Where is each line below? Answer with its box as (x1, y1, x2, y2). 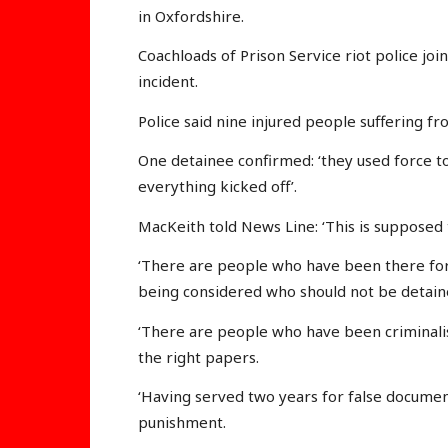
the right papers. (138, 346, 259, 367)
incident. (138, 71, 198, 92)
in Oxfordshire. (138, 5, 244, 26)
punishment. (138, 412, 226, 433)
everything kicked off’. (138, 176, 297, 197)
